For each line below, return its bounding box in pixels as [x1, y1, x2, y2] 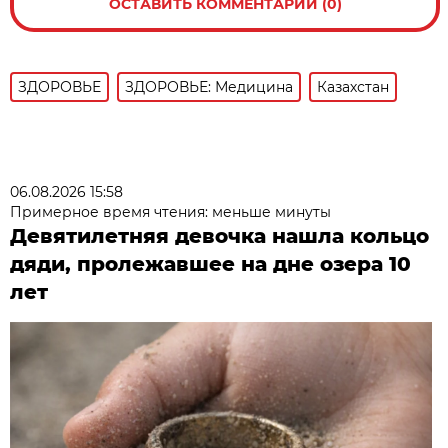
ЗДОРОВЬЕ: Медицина [125, 78, 294, 97]
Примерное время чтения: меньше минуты [10, 203, 332, 222]
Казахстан [317, 78, 390, 97]
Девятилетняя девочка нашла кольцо [10, 224, 430, 249]
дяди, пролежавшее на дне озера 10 [10, 252, 412, 277]
